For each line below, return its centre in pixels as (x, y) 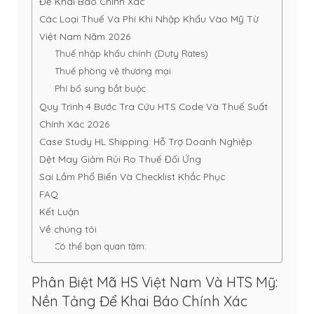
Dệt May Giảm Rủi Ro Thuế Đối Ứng (120, 159)
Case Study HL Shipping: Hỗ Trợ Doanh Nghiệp (146, 142)
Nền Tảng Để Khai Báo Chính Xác (139, 301)
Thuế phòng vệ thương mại (113, 71)
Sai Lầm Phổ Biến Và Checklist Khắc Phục (132, 177)
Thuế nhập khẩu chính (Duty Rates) (132, 54)
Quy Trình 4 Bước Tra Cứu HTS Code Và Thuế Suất (153, 107)
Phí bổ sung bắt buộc (101, 89)
